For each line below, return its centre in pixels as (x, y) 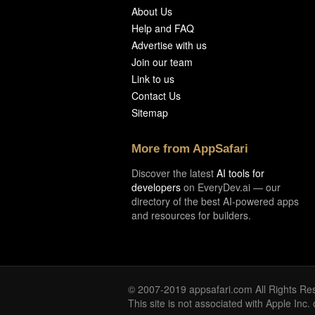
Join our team (162, 62)
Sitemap (150, 112)
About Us (152, 11)
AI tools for (240, 173)
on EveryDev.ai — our (231, 187)
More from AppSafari (190, 148)
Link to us (153, 78)
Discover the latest (174, 173)
